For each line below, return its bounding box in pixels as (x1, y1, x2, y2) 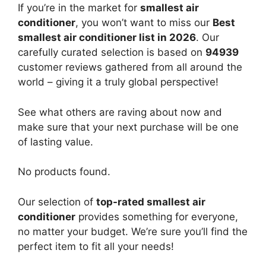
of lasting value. (18, 135, 93, 148)
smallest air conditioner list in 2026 (18, 31, 196, 44)
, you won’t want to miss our (75, 17, 213, 29)
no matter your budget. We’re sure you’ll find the (18, 225, 248, 237)
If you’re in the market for (18, 2, 140, 14)
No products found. (18, 166, 110, 178)
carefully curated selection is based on (18, 46, 205, 59)
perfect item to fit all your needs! (18, 240, 174, 252)
